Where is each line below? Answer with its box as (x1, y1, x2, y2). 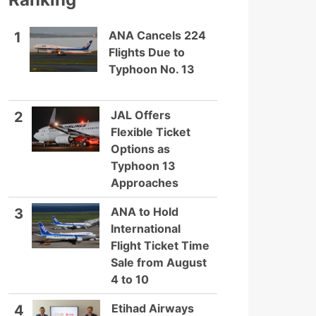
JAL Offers (111, 108, 171, 122)
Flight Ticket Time (111, 238, 209, 253)
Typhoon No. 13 (109, 62, 195, 76)
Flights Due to (109, 45, 185, 59)
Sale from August (111, 255, 207, 269)
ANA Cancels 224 (109, 28, 206, 42)
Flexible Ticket (111, 125, 190, 139)
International (111, 221, 181, 236)
